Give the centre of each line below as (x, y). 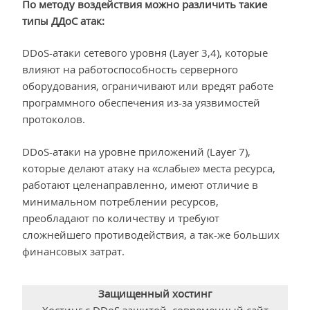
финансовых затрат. (73, 251)
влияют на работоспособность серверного (130, 70)
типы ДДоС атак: (63, 20)
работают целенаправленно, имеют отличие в (140, 184)
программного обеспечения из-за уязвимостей (141, 103)
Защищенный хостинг (155, 294)
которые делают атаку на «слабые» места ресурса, (149, 168)
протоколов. (54, 119)
